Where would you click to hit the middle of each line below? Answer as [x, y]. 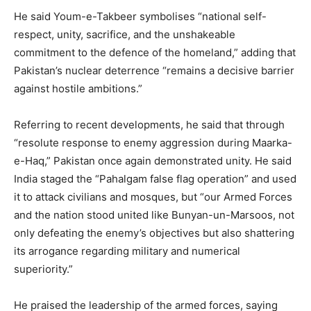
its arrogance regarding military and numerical [127, 251]
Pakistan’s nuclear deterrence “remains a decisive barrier [154, 71]
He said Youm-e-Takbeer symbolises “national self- [140, 17]
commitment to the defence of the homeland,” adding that [155, 53]
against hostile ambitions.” [78, 89]
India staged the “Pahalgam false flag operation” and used [155, 179]
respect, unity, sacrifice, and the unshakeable [125, 35]
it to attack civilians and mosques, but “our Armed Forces [153, 197]
